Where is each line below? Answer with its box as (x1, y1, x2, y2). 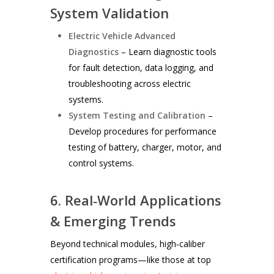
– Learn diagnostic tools (119, 45, 217, 57)
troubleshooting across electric (68, 77, 191, 89)
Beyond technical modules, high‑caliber (50, 237, 206, 250)
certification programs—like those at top (50, 253, 212, 265)
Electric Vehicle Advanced (68, 29, 176, 42)
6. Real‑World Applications (50, 190, 222, 209)
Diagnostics (68, 45, 119, 57)
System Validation (50, 3, 169, 22)
